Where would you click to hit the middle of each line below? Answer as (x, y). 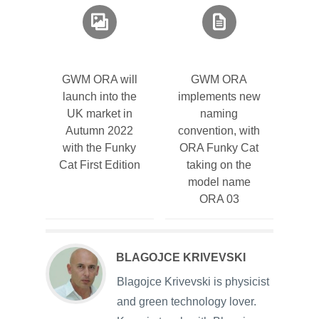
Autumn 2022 (100, 131)
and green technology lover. (187, 302)
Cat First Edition (99, 165)
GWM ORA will (99, 79)
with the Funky (100, 148)
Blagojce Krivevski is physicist (193, 282)
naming (219, 114)
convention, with (219, 131)
